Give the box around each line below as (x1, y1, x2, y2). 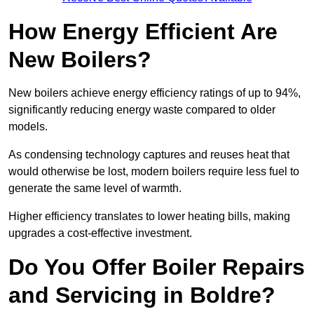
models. (8, 121, 50, 133)
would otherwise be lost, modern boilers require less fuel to (8, 165, 299, 178)
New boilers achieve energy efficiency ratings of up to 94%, (8, 87, 301, 100)
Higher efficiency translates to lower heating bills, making (8, 210, 290, 223)
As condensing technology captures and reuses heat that (8, 149, 289, 161)
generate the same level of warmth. (8, 182, 184, 195)
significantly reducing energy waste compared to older (8, 104, 275, 116)
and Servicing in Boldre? (8, 282, 275, 308)
